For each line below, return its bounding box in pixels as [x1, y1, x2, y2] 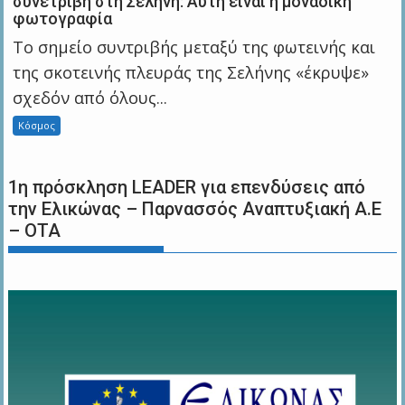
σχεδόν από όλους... [13, 86, 168, 108]
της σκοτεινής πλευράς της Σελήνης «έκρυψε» [13, 61, 370, 83]
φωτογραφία [13, 8, 113, 28]
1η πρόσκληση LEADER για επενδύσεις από [8, 175, 366, 198]
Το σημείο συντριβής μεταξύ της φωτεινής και [13, 35, 376, 58]
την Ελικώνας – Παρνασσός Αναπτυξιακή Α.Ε [8, 197, 382, 220]
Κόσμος [18, 118, 56, 132]
